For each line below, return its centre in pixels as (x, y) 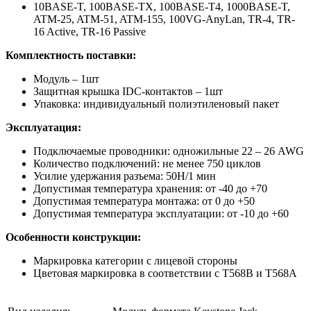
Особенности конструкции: (73, 237)
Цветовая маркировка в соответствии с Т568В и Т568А (165, 273)
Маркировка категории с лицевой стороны (135, 260)
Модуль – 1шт (66, 78)
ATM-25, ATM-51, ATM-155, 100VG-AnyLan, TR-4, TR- (164, 19)
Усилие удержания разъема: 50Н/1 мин (125, 176)
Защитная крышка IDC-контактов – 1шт (128, 91)
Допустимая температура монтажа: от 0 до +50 (144, 201)
